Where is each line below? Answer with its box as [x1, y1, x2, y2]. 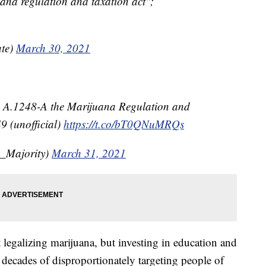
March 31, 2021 [52, 145, 126, 161]
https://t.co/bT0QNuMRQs [64, 116, 184, 132]
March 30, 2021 [16, 40, 90, 56]
